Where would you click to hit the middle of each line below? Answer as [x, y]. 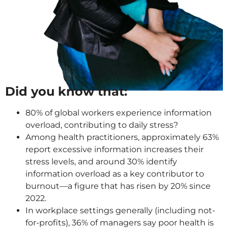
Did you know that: [66, 92]
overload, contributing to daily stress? [102, 125]
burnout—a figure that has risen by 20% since [118, 186]
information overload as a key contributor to [115, 174]
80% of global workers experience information [119, 113]
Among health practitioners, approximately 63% [122, 137]
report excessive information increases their [115, 150]
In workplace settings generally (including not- [120, 211]
